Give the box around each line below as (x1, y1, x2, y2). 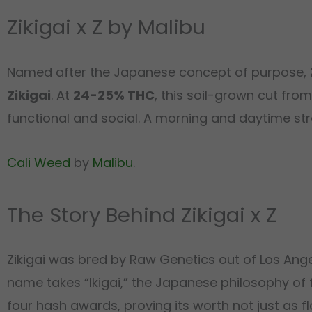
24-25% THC (73, 86, 155, 104)
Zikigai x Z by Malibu (7, 13, 205, 42)
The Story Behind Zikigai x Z (7, 200, 276, 229)
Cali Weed (7, 154, 70, 172)
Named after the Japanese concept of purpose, (7, 63, 310, 81)
